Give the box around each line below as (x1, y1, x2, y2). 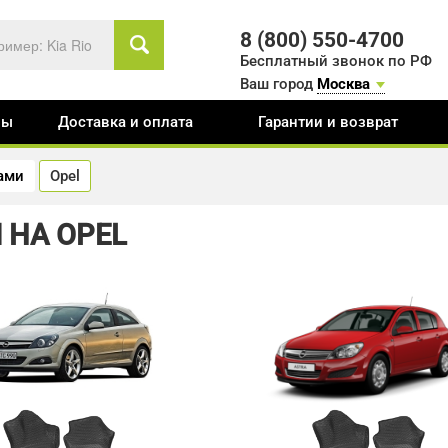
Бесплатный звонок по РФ (240, 52, 433, 70)
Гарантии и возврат (258, 113, 399, 131)
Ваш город (240, 75, 318, 93)
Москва (317, 75, 371, 93)
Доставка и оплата (58, 113, 194, 131)
